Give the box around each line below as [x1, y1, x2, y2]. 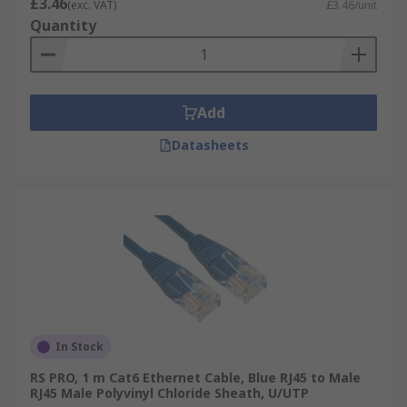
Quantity [30, 15, 96, 35]
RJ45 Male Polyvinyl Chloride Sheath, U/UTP [30, 384, 309, 402]
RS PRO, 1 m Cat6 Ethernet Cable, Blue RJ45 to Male [30, 369, 361, 386]
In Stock [55, 339, 104, 354]
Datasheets [171, 136, 249, 154]
